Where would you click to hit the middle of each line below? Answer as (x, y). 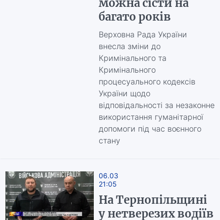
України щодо (124, 93)
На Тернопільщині (153, 200)
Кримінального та (132, 58)
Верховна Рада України (143, 34)
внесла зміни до (129, 46)
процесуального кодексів (147, 82)
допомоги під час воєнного (150, 129)
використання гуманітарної (151, 117)
